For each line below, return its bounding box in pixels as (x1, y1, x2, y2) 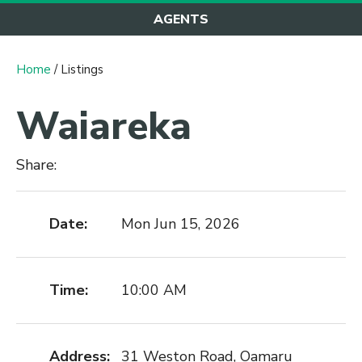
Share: (16, 154, 61, 175)
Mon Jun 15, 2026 (121, 214, 240, 234)
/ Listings (51, 61, 103, 78)
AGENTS (154, 10, 208, 28)
